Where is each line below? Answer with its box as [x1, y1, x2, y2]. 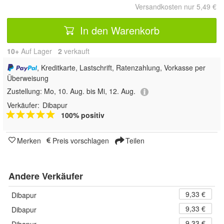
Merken [17, 135, 41, 145]
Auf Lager [19, 46, 58, 56]
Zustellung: [7, 86, 44, 96]
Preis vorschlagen [52, 135, 109, 145]
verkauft [62, 46, 89, 56]
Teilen [123, 135, 144, 145]
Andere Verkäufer [8, 169, 83, 182]
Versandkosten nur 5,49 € [135, 1, 216, 11]
